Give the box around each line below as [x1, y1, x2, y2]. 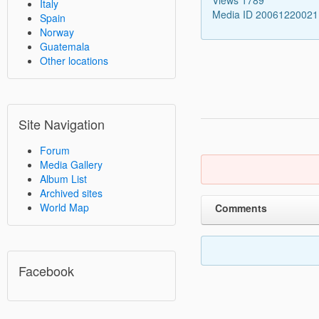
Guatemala [40, 39, 90, 53]
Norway [40, 25, 74, 39]
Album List [40, 172, 87, 186]
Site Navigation [19, 115, 105, 133]
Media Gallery [40, 157, 103, 172]
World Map [40, 200, 89, 214]
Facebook [19, 261, 74, 280]
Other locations [40, 53, 108, 68]
